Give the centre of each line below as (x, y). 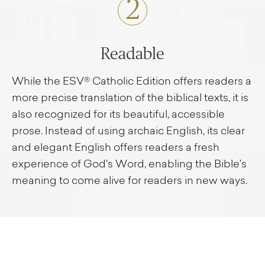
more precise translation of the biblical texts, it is (130, 99)
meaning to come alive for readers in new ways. (130, 182)
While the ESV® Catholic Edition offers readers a (132, 83)
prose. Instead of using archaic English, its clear (128, 132)
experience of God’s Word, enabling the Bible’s (129, 165)
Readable (132, 55)
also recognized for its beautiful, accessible (118, 116)
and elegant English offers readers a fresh (116, 149)
